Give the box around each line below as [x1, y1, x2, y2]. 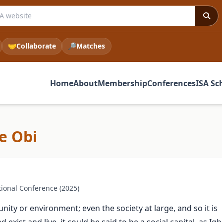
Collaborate [16, 41, 56, 51]
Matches [76, 41, 105, 51]
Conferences [147, 77, 196, 89]
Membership [98, 77, 147, 89]
